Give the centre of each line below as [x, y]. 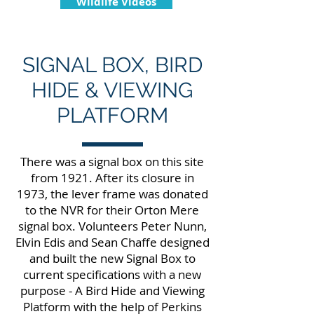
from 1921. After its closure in [112, 178]
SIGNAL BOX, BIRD [112, 65]
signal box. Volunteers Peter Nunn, [112, 226]
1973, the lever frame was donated [112, 194]
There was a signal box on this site [112, 162]
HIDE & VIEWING [112, 90]
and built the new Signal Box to [112, 258]
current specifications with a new [112, 274]
